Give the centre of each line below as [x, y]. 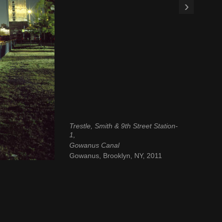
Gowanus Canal [94, 145]
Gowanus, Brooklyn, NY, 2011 [115, 155]
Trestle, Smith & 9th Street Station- [123, 126]
